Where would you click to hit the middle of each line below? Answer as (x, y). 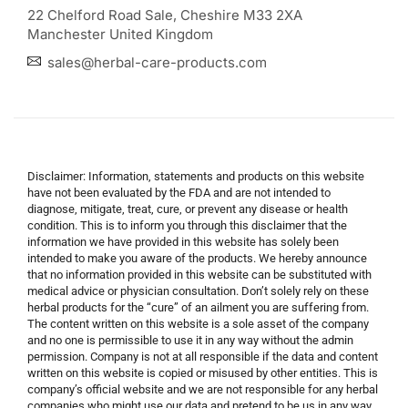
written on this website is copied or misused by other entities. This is (203, 372)
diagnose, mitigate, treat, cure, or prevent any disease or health (188, 209)
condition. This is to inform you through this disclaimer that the (187, 225)
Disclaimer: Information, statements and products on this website (196, 176)
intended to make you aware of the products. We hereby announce (197, 258)
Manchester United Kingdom (120, 34)
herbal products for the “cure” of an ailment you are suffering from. (198, 307)
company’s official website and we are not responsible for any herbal (203, 389)
